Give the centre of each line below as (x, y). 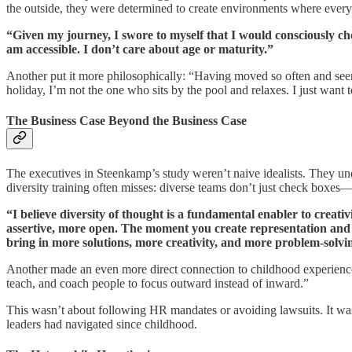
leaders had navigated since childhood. (102, 324)
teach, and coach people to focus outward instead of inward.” (158, 283)
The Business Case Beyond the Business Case (126, 121)
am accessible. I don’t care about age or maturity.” (140, 49)
